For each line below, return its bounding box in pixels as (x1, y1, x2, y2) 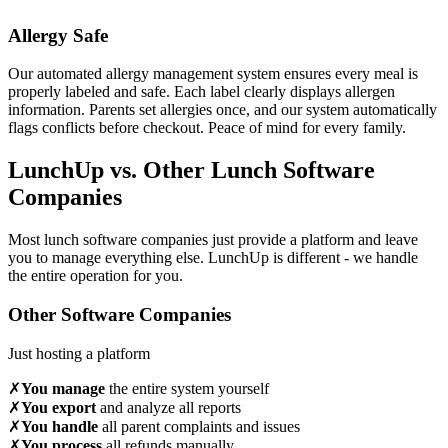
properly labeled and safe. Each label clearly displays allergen (8, 83, 395, 101)
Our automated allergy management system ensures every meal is (8, 65, 418, 83)
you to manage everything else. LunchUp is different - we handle (8, 249, 418, 267)
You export (21, 398, 96, 416)
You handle (21, 417, 98, 435)
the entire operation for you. (8, 267, 183, 285)
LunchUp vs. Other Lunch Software (8, 157, 375, 184)
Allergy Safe (8, 24, 108, 46)
